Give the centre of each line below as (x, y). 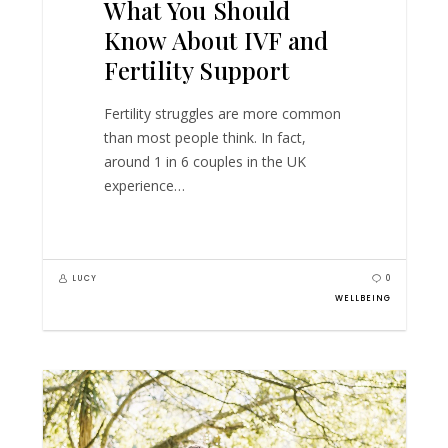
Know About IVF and (216, 40)
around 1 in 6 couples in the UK (205, 161)
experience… (145, 185)
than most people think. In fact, (205, 137)
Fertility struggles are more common (223, 113)
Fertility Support (197, 70)
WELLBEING (362, 299)
